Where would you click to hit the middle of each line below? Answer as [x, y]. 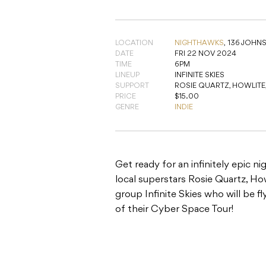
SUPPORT [132, 86]
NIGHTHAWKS [199, 44]
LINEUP [127, 76]
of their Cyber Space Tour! [174, 210]
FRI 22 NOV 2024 [205, 54]
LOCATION [134, 44]
